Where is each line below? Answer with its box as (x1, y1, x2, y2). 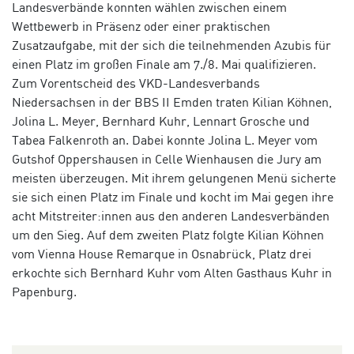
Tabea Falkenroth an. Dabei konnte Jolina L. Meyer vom (12, 132, 318, 149)
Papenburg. (12, 284, 77, 300)
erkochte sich (12, 265, 90, 281)
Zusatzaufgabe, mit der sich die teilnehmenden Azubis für (12, 37, 331, 54)
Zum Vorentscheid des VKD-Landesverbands (12, 75, 260, 92)
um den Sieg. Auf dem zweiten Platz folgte (12, 227, 247, 243)
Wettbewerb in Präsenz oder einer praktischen (12, 18, 270, 35)
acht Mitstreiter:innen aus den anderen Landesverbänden (12, 208, 330, 224)
